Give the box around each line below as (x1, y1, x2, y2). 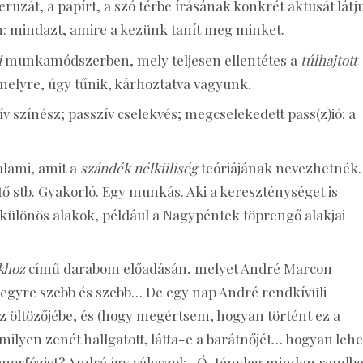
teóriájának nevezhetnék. (198, 158, 361, 177)
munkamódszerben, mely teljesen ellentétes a (2, 50, 301, 69)
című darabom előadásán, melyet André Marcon (25, 259, 332, 278)
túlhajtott (301, 50, 357, 69)
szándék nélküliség (80, 158, 198, 177)
